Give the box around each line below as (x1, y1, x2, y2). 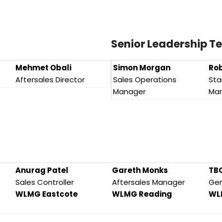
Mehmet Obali (15, 62, 71, 73)
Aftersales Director (15, 74, 85, 85)
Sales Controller (15, 177, 74, 188)
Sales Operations (113, 74, 176, 85)
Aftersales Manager (112, 177, 185, 188)
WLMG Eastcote (15, 189, 78, 200)
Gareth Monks (112, 165, 168, 176)
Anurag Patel (15, 165, 68, 176)
